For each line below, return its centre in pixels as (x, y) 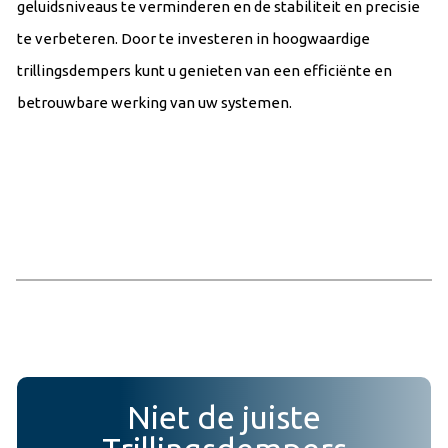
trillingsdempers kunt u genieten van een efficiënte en (204, 70)
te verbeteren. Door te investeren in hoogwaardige (193, 38)
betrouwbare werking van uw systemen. (154, 102)
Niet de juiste (224, 416)
